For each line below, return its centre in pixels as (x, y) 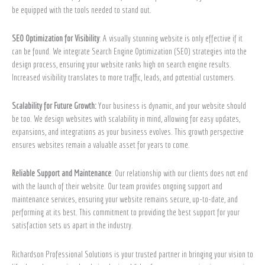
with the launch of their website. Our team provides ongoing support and (117, 186)
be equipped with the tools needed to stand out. (83, 9)
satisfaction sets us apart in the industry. (73, 225)
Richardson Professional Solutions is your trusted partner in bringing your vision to (132, 254)
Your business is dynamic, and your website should (171, 106)
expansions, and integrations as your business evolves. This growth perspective (128, 132)
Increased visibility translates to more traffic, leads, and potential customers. (125, 77)
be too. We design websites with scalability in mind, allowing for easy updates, (126, 119)
